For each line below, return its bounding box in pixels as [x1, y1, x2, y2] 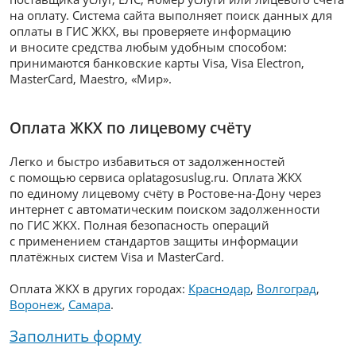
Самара [68, 296, 110, 312]
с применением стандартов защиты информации [10, 233, 299, 249]
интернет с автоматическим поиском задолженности [10, 201, 320, 217]
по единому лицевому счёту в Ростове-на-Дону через [10, 185, 321, 201]
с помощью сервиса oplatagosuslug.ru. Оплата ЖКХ [10, 169, 302, 185]
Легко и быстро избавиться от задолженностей [10, 153, 285, 169]
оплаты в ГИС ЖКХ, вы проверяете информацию [10, 23, 291, 39]
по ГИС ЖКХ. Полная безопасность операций [10, 217, 269, 233]
